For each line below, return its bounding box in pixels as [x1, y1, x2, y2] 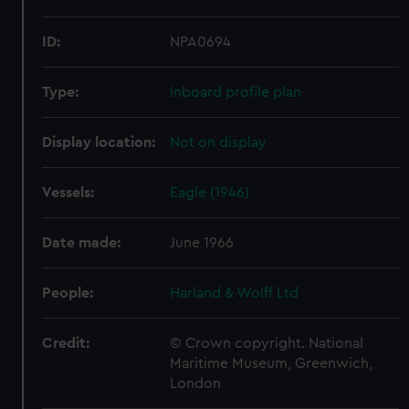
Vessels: [42, 185, 95, 200]
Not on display [170, 135, 267, 150]
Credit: [42, 336, 90, 351]
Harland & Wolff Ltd [170, 286, 299, 300]
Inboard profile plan [170, 85, 302, 100]
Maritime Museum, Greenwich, [170, 356, 373, 371]
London [170, 376, 222, 391]
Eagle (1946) [170, 185, 250, 200]
